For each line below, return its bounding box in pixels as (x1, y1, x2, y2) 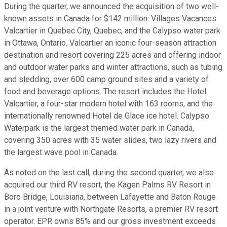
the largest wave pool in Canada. (4, 147, 118, 158)
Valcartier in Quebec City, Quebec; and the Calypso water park (4, 26, 220, 36)
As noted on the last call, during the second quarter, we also (4, 168, 214, 178)
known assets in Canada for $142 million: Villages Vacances (4, 14, 216, 24)
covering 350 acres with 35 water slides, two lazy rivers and (4, 135, 216, 145)
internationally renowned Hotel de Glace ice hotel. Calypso (4, 111, 209, 121)
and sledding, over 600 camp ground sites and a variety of (4, 74, 209, 85)
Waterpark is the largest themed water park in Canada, (4, 123, 194, 133)
